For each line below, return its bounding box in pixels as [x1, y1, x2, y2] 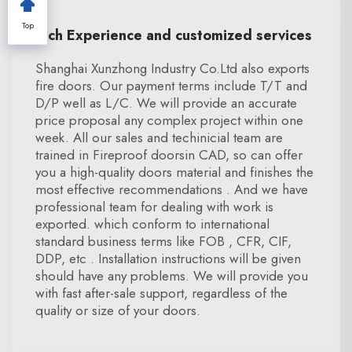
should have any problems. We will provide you [35, 266, 308, 285]
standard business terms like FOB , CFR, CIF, [35, 232, 291, 251]
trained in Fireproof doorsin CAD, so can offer [35, 145, 302, 164]
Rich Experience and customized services [35, 25, 312, 46]
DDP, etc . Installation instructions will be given [35, 249, 301, 268]
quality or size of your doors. [35, 301, 200, 320]
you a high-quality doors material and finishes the [35, 163, 313, 181]
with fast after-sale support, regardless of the [35, 284, 288, 302]
